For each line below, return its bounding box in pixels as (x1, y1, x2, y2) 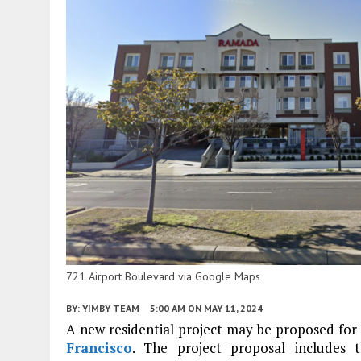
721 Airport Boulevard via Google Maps (66, 268, 260, 284)
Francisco (66, 338, 132, 357)
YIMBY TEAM (82, 301, 139, 314)
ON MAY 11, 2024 (188, 301, 263, 314)
